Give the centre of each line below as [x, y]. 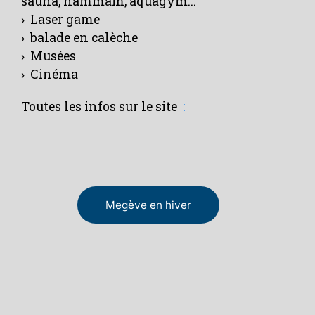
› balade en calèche [79, 37]
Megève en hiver [149, 205]
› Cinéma [50, 74]
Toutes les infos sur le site [102, 106]
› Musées [49, 56]
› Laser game [60, 19]
